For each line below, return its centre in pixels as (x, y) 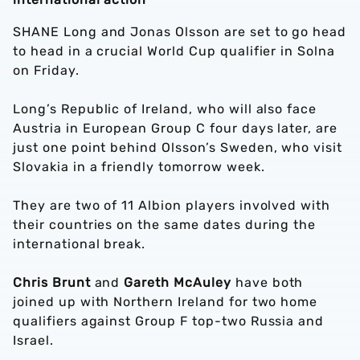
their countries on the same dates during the (165, 225)
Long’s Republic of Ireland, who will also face (165, 109)
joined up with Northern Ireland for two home (166, 302)
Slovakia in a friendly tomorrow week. (139, 167)
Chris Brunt (52, 282)
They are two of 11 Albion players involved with (172, 205)
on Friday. (46, 70)
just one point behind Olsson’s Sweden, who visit (178, 147)
